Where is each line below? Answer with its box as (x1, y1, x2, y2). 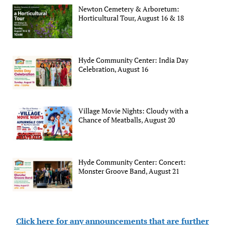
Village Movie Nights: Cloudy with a (78, 106, 189, 116)
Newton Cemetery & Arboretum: (78, 4, 180, 14)
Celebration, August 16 (78, 64, 149, 74)
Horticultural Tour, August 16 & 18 (78, 13, 184, 23)
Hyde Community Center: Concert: (78, 157, 186, 167)
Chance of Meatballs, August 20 (78, 115, 175, 125)
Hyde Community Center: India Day (78, 55, 189, 65)
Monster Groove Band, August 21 (78, 166, 180, 176)
